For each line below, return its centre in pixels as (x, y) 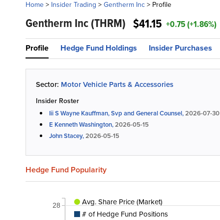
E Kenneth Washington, (82, 124)
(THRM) (108, 23)
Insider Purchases (180, 48)
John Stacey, (67, 136)
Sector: (47, 84)
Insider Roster (57, 101)
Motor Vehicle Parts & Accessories (117, 84)
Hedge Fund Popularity (66, 170)
